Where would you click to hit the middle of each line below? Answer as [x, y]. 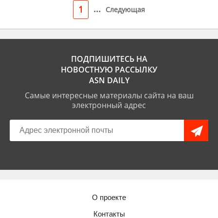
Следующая [125, 9]
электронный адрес [109, 105]
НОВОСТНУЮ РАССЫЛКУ [109, 70]
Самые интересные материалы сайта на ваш [109, 95]
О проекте [109, 197]
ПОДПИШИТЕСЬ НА [109, 59]
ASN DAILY [109, 80]
